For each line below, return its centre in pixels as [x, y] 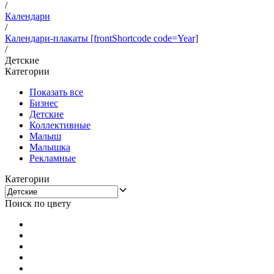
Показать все [56, 92]
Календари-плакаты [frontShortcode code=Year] [102, 38]
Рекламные [53, 158]
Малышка [50, 147]
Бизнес [44, 103]
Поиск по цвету [38, 203]
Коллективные [60, 125]
